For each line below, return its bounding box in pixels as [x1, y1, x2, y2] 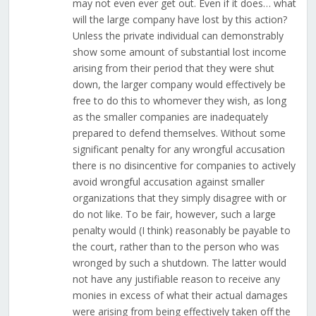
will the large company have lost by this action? [72, 13, 287, 27]
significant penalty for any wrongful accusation [72, 142, 285, 157]
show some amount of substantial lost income [72, 45, 286, 59]
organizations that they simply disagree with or [72, 191, 286, 205]
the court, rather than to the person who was [72, 240, 279, 254]
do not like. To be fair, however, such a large [72, 207, 276, 221]
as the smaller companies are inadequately [72, 110, 268, 124]
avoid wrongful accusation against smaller [72, 175, 265, 189]
